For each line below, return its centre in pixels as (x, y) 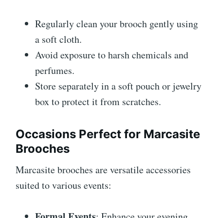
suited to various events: (64, 185)
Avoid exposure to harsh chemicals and (112, 55)
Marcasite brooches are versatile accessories (103, 170)
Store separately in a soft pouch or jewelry (118, 86)
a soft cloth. (58, 39)
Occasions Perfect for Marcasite (108, 134)
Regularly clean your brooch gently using (117, 24)
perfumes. (55, 71)
